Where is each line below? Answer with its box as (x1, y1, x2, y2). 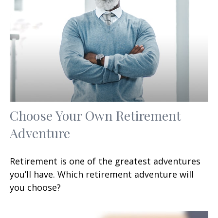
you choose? (10, 181, 61, 193)
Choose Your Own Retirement (10, 106, 181, 124)
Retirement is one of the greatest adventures (10, 155, 200, 167)
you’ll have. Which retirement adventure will (10, 168, 194, 180)
